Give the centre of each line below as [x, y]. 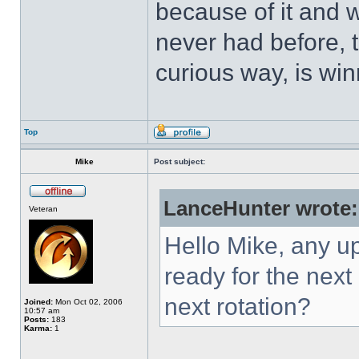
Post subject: [179, 161]
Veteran [43, 209]
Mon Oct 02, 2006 [88, 302]
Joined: [38, 302]
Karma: [38, 328]
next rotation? [238, 307]
